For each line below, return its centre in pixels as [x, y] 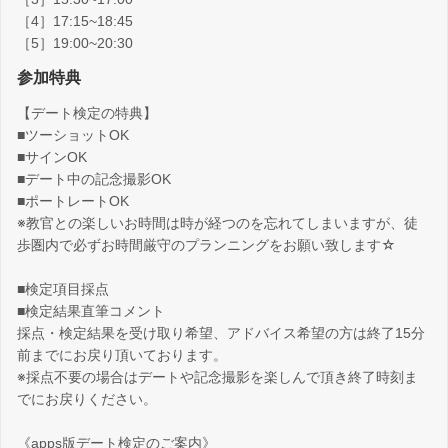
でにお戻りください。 [87, 398]
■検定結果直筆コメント [91, 310]
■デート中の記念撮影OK [94, 178]
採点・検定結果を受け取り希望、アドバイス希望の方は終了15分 [221, 332]
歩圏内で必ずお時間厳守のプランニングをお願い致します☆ [206, 244]
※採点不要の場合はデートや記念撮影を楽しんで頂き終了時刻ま [217, 376]
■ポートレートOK [73, 200]
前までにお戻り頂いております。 [122, 354]
